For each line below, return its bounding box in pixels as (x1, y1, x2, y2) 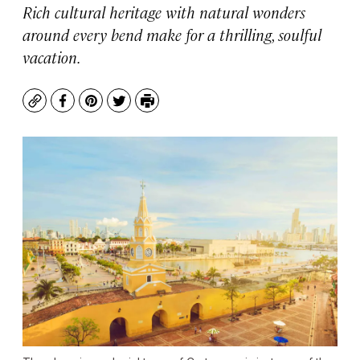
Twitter (117, 99, 165, 118)
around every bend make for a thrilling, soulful (22, 23, 321, 45)
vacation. (22, 46, 81, 67)
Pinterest (89, 99, 149, 118)
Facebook (61, 99, 123, 118)
